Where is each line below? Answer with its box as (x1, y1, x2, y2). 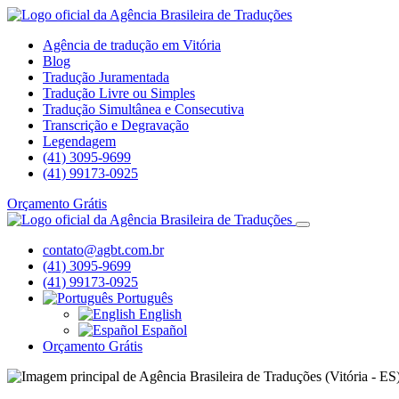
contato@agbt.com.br (43, 242, 164, 257)
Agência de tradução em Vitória (43, 37, 221, 53)
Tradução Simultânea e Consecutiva (43, 102, 244, 117)
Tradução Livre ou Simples (43, 85, 195, 101)
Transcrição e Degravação (43, 118, 189, 133)
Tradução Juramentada (43, 69, 169, 85)
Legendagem (43, 134, 116, 149)
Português (113, 290, 173, 305)
